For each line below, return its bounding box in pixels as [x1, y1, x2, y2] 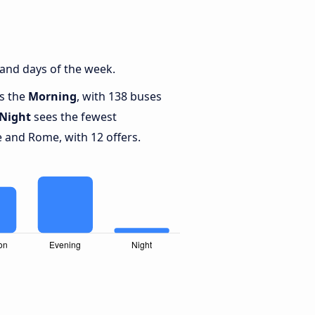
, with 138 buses [77, 89, 162, 105]
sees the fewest [31, 109, 117, 125]
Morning [28, 89, 77, 105]
